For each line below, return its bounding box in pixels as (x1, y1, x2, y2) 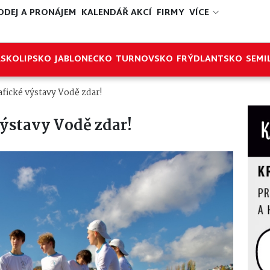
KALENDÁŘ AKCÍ (81, 5, 152, 21)
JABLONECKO (55, 52, 112, 67)
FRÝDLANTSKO (177, 52, 242, 67)
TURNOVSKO (116, 52, 173, 67)
